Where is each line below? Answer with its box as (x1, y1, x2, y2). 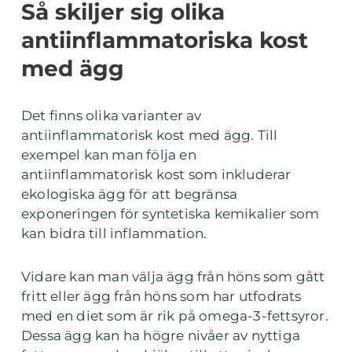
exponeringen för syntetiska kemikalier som (21, 206, 320, 222)
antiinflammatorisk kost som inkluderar (21, 167, 291, 183)
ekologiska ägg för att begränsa (21, 186, 238, 203)
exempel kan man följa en (21, 147, 196, 163)
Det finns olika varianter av (21, 108, 202, 124)
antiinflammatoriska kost (21, 27, 308, 54)
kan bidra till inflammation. (21, 225, 207, 242)
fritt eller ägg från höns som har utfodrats (21, 288, 302, 305)
